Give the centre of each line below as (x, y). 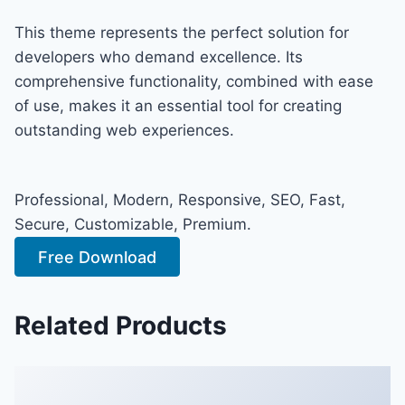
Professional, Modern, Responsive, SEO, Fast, (180, 199)
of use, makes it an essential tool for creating (178, 105)
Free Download (98, 257)
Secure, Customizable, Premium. (133, 224)
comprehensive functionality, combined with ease (194, 81)
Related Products (121, 325)
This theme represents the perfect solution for (182, 32)
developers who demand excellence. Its (159, 57)
